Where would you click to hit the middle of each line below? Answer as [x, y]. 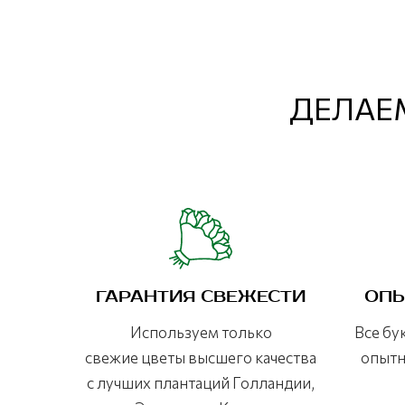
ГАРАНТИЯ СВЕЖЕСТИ [201, 297]
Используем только [201, 333]
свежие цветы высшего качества [201, 358]
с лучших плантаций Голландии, [201, 383]
